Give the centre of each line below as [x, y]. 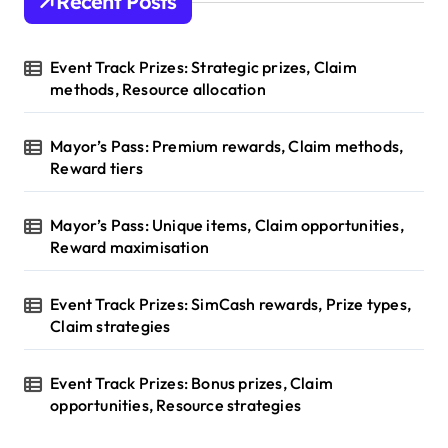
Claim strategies [110, 326]
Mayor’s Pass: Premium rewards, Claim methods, [227, 146]
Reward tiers [97, 168]
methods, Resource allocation [158, 89]
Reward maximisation [130, 247]
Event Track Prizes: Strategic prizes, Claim [203, 67]
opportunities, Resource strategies [176, 405]
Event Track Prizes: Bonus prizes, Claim [192, 383]
